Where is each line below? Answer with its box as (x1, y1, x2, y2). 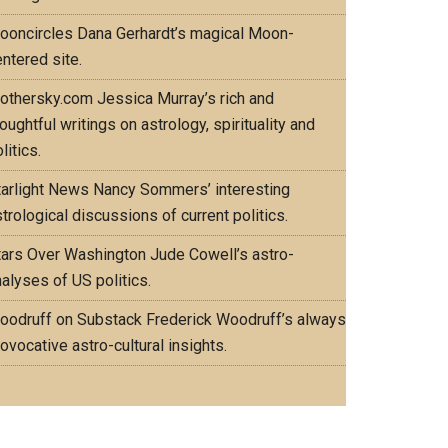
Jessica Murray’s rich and (93, 89, 274, 108)
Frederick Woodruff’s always (142, 310, 346, 329)
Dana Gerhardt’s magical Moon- (73, 24, 294, 43)
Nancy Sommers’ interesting (89, 180, 290, 199)
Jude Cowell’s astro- (146, 245, 294, 264)
